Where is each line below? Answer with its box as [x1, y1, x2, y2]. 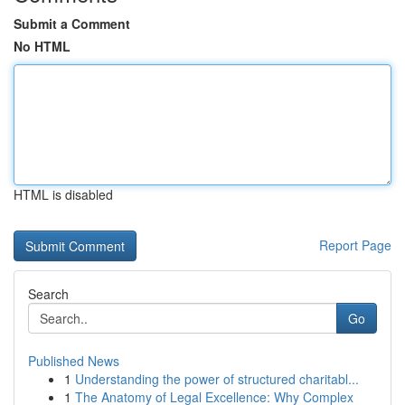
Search [28, 285, 69, 303]
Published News [28, 352, 119, 370]
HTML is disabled [14, 185, 113, 203]
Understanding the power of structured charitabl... [75, 370, 359, 388]
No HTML [14, 37, 71, 55]
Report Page [319, 236, 391, 254]
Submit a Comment [14, 14, 130, 33]
